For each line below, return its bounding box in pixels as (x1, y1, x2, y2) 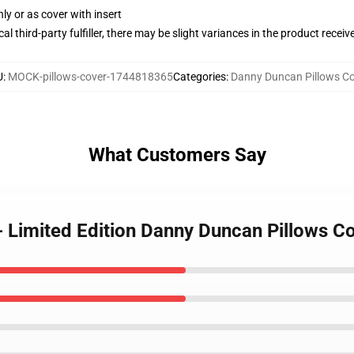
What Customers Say (88, 144, 266, 166)
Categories (172, 70, 226, 83)
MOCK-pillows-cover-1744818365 (7, 70, 173, 83)
